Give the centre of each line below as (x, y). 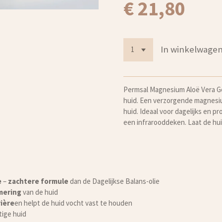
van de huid (39, 192)
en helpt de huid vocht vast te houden (73, 203)
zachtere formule (38, 181)
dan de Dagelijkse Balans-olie (114, 181)
